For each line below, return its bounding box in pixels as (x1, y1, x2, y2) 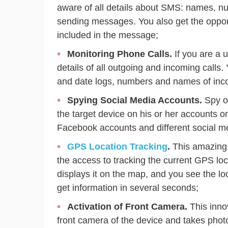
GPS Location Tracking (67, 141, 167, 152)
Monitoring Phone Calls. (67, 48, 172, 59)
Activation (67, 201, 111, 212)
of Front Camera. (111, 201, 187, 212)
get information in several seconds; (57, 182, 198, 193)
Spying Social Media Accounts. (67, 95, 202, 105)
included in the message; (57, 30, 158, 40)
